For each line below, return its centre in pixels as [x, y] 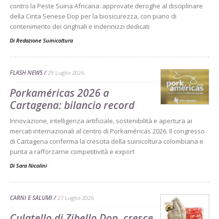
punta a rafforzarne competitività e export [72, 151]
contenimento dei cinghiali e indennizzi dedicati [80, 26]
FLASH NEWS [26, 72]
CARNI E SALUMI [31, 197]
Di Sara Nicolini [29, 165]
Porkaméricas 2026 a [59, 93]
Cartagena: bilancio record [72, 105]
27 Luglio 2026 [76, 197]
